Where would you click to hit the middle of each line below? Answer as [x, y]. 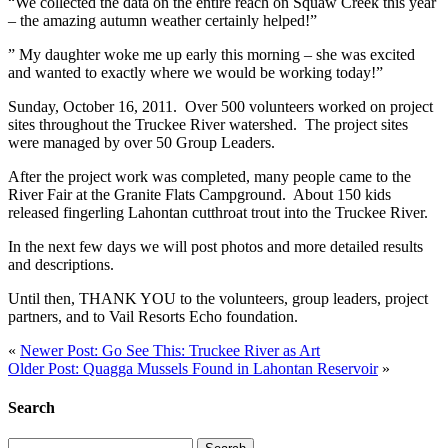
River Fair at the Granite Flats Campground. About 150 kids [199, 194]
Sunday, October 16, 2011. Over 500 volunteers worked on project [220, 106]
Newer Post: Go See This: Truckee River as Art [170, 350]
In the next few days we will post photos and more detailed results [215, 246]
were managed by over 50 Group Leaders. [141, 142]
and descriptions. [61, 264]
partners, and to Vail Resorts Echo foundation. [153, 316]
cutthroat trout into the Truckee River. [308, 212]
